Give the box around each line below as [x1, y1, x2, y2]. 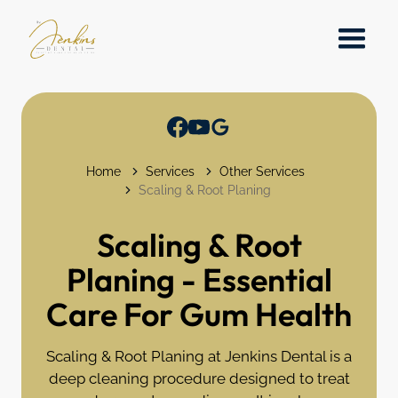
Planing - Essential [66, 259, 332, 299]
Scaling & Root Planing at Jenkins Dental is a [46, 346, 352, 365]
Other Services [219, 163, 305, 179]
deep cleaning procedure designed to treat [48, 369, 350, 387]
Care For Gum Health [46, 293, 352, 334]
